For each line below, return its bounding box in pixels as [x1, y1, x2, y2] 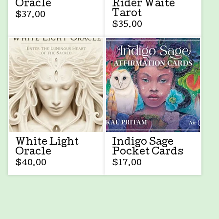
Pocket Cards [112, 147, 183, 157]
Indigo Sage [112, 137, 174, 148]
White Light [15, 137, 79, 148]
